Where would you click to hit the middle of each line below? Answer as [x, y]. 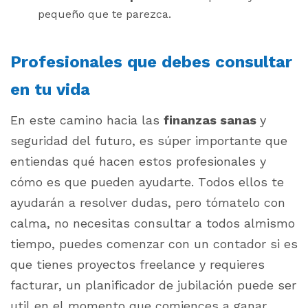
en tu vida [50, 90]
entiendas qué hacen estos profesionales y [138, 162]
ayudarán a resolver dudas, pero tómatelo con [148, 203]
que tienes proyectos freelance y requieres [137, 265]
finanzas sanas [212, 120]
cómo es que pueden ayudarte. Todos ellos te [147, 182]
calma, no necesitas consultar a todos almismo [153, 223]
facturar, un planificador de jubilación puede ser [153, 285]
